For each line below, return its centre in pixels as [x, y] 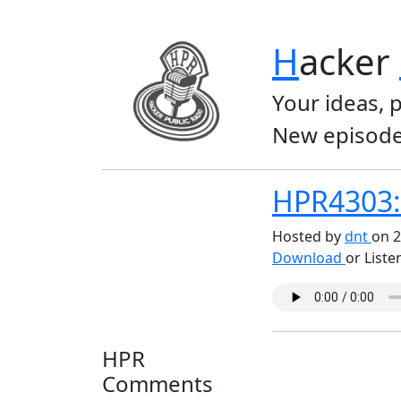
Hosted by [308, 236]
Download [309, 258]
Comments [158, 384]
